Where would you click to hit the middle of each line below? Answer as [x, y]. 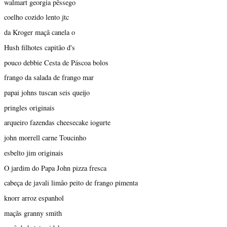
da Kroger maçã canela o [40, 32]
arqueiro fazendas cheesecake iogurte [57, 123]
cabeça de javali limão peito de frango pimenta [71, 183]
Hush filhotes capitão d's [40, 47]
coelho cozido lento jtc [36, 17]
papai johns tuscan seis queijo [47, 92]
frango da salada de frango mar [49, 78]
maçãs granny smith [33, 213]
